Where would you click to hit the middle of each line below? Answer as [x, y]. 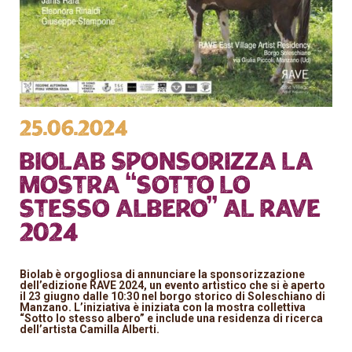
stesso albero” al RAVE [170, 210]
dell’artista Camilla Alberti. [90, 329]
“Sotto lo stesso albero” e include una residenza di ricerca [172, 318]
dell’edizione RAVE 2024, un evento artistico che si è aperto [173, 285]
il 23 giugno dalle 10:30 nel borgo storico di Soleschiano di [173, 296]
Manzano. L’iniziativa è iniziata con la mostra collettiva [163, 307]
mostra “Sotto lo [136, 186]
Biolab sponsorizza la [167, 163]
